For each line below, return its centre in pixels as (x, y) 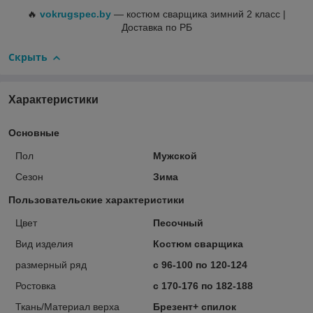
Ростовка (36, 285)
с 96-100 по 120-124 (200, 264)
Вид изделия (44, 243)
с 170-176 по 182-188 (203, 285)
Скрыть (28, 57)
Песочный (178, 223)
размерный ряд (51, 264)
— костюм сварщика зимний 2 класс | (198, 14)
